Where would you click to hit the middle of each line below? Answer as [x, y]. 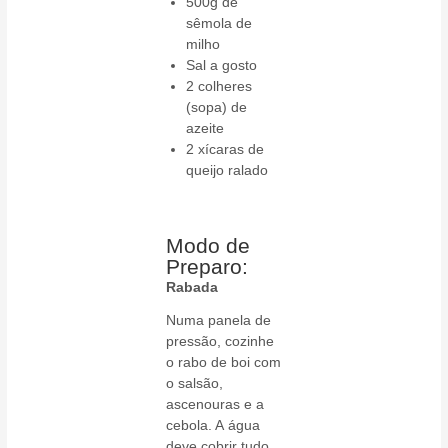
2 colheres [219, 86]
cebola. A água [213, 425]
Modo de [208, 246]
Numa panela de [219, 320]
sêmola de [219, 23]
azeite [205, 128]
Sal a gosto [222, 65]
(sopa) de [217, 107]
